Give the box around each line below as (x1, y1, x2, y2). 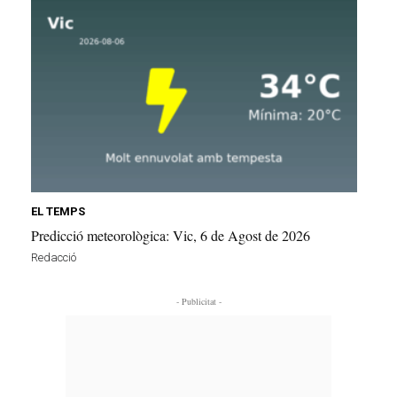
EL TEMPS (31, 204, 85, 218)
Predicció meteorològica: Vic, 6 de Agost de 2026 (31, 225, 310, 245)
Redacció (31, 250, 76, 264)
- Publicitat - (175, 294, 222, 307)
